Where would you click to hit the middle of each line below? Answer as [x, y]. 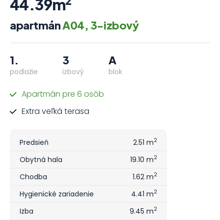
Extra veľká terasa [55, 111]
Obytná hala [41, 159]
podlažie [24, 71]
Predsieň [34, 142]
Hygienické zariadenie [57, 194]
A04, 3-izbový [101, 25]
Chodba [33, 177]
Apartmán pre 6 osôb [63, 94]
